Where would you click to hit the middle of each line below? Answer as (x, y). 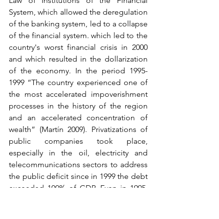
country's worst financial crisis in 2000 (78, 47)
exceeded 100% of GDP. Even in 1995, (78, 188)
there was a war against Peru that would (78, 200)
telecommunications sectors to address (78, 164)
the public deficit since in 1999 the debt (78, 176)
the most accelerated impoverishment (78, 94)
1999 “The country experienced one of (78, 82)
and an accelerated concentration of (78, 118)
